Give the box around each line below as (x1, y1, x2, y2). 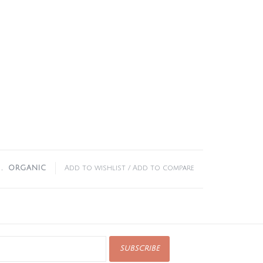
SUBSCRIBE (119, 245, 159, 252)
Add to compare (133, 164, 194, 172)
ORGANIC (8, 164, 46, 172)
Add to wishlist (65, 164, 126, 172)
